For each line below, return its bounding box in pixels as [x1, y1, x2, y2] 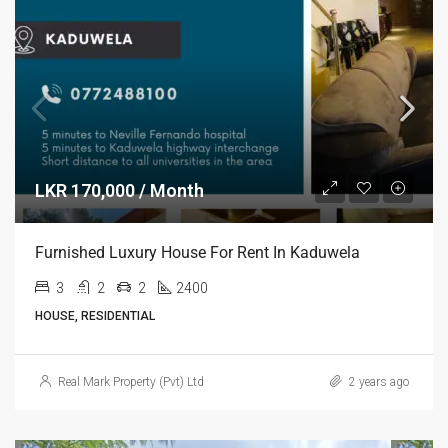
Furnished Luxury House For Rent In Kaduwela [35, 243, 360, 262]
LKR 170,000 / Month [35, 180, 204, 201]
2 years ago [346, 375, 409, 389]
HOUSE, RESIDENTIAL [35, 309, 155, 323]
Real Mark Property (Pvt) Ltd [58, 375, 204, 389]
